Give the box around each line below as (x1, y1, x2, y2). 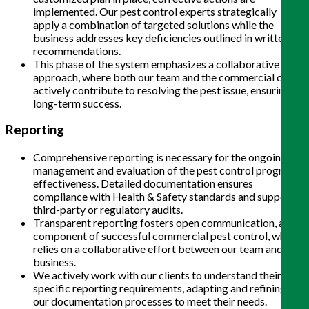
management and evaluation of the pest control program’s (33, 163, 303, 177)
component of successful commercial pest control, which (33, 229, 299, 243)
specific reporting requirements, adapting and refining (33, 281, 286, 295)
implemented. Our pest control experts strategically (33, 4, 277, 18)
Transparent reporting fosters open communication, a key (33, 216, 303, 230)
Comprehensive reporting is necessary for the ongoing (33, 150, 287, 164)
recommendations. (33, 43, 121, 57)
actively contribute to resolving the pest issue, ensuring (33, 83, 290, 97)
